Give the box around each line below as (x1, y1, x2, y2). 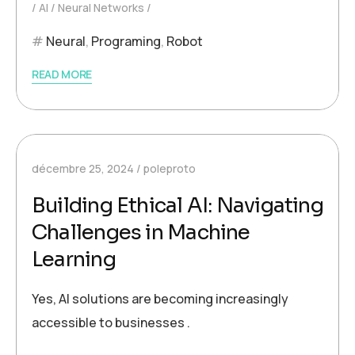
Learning (32, 246, 116, 273)
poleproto (143, 161, 196, 176)
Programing (91, 32, 161, 50)
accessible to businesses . (32, 314, 190, 331)
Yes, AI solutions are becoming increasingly (32, 290, 288, 307)
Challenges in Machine (32, 219, 250, 246)
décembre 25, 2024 (32, 161, 134, 176)
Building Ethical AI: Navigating (32, 193, 323, 219)
